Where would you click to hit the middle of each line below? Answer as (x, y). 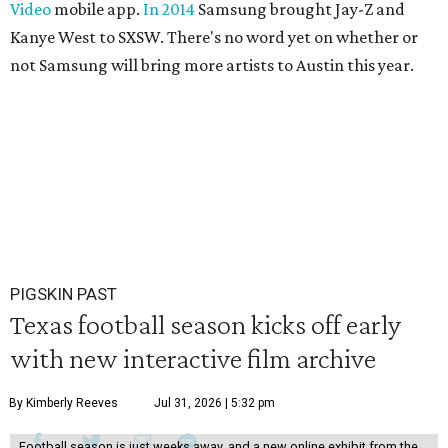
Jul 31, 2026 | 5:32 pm (214, 403)
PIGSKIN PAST (63, 294)
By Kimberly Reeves (63, 403)
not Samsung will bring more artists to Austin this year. (212, 65)
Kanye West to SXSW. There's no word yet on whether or (214, 37)
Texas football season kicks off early (205, 324)
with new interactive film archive (193, 358)
